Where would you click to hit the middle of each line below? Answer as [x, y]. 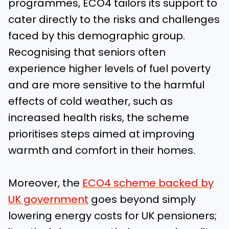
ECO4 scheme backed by [148, 183]
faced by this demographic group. [97, 36]
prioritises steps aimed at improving [101, 134]
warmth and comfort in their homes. [102, 150]
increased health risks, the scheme [99, 118]
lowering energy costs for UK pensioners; [112, 216]
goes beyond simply [142, 199]
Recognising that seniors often [87, 52]
